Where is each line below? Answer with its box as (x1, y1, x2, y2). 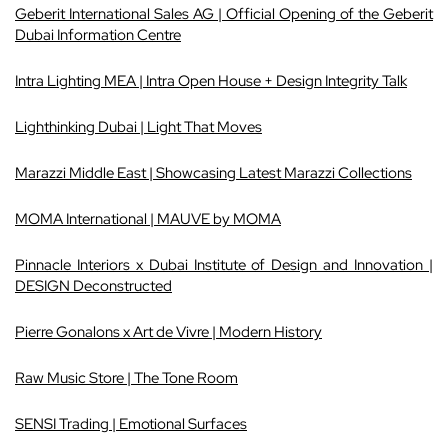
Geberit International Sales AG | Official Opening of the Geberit (15, 4, 433, 24)
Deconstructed (73, 276, 172, 296)
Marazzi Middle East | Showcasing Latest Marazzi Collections (15, 163, 412, 183)
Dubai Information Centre (15, 25, 181, 45)
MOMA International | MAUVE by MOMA (15, 209, 281, 229)
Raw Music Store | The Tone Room (15, 368, 238, 388)
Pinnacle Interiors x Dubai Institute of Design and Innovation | (15, 255, 433, 275)
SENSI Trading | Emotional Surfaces (15, 414, 247, 434)
